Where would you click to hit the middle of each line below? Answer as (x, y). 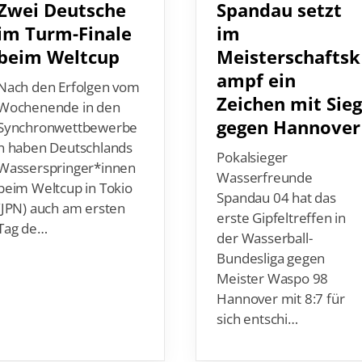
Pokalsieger (253, 135)
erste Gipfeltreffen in (282, 196)
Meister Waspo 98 (273, 256)
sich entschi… (258, 297)
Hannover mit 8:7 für (282, 276)
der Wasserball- (265, 216)
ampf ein (257, 58)
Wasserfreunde (265, 155)
